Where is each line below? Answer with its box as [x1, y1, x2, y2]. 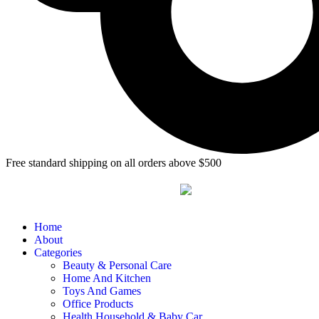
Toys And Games [63, 284, 141, 297]
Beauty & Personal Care [63, 258, 172, 271]
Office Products [63, 297, 133, 310]
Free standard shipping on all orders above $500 [6, 157, 221, 169]
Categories [34, 246, 82, 258]
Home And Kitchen [63, 271, 151, 284]
